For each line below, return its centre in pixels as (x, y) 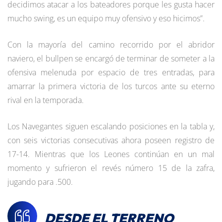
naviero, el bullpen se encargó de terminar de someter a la (111, 58)
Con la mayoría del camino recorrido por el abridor (111, 44)
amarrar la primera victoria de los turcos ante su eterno (111, 86)
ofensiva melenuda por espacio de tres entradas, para (111, 72)
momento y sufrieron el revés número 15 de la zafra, (111, 168)
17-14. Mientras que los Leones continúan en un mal (111, 154)
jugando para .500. (40, 182)
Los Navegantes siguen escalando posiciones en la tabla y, (111, 126)
